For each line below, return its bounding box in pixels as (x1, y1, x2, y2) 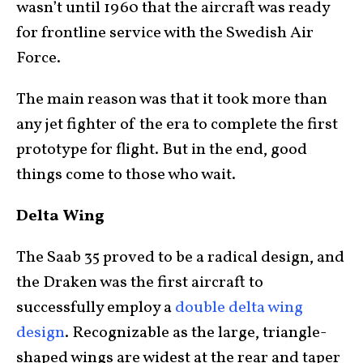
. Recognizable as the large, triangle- (65, 322, 327, 344)
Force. (16, 47, 61, 70)
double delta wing (175, 297, 303, 319)
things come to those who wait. (16, 164, 236, 186)
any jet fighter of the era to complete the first (16, 113, 338, 136)
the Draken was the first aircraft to (16, 271, 263, 294)
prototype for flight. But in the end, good (16, 139, 307, 161)
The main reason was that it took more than (16, 88, 327, 111)
